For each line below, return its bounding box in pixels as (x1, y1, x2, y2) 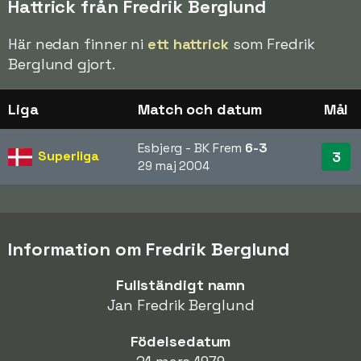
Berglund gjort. (8, 55, 115, 74)
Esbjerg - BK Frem (138, 139, 246, 157)
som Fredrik (228, 35, 315, 54)
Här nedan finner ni (8, 35, 147, 54)
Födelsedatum (130, 332, 231, 351)
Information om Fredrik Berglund (8, 238, 289, 261)
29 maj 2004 (138, 158, 210, 174)
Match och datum (138, 100, 262, 119)
